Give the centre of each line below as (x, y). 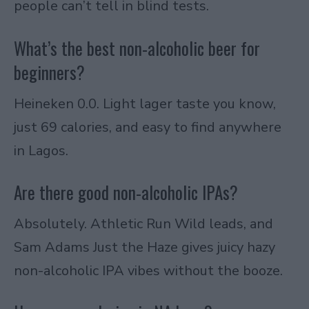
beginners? (49, 72)
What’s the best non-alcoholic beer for (137, 48)
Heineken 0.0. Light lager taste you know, (145, 103)
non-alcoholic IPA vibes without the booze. (148, 270)
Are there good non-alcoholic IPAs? (126, 192)
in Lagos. (41, 150)
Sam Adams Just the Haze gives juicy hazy (144, 247)
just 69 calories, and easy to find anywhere (148, 127)
